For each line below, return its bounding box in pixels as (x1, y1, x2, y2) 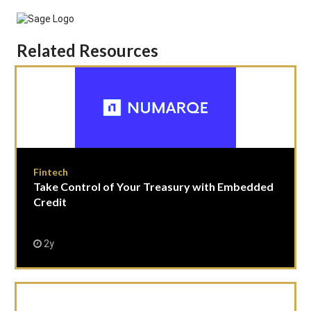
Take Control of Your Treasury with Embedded (33, 180, 274, 193)
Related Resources (17, 40, 158, 60)
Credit (33, 195, 67, 208)
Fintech (33, 166, 68, 178)
